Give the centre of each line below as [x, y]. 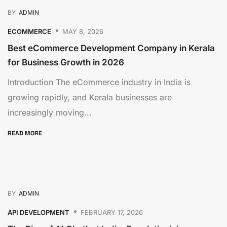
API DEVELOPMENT [39, 212]
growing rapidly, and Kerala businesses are [90, 98]
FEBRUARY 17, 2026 [112, 212]
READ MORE [26, 134]
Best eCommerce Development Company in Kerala [111, 48]
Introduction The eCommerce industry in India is [99, 82]
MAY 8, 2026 [83, 31]
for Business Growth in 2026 [66, 63]
